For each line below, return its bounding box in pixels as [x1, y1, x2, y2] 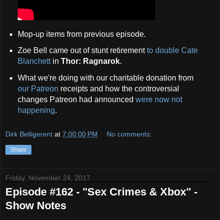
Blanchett [17, 57, 51, 66]
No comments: [107, 130, 152, 138]
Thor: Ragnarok [60, 57, 120, 66]
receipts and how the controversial [58, 84, 179, 93]
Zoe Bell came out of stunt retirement [17, 46, 147, 55]
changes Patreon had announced [17, 95, 136, 104]
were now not [135, 95, 182, 104]
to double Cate [146, 46, 198, 55]
